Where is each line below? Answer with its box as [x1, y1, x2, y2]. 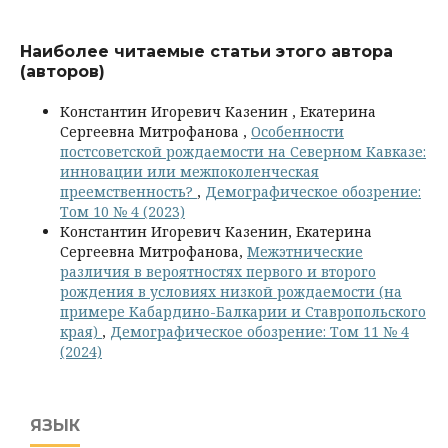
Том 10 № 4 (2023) [60, 201, 185, 221]
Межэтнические [247, 241, 363, 261]
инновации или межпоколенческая [60, 161, 319, 181]
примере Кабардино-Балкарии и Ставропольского [60, 301, 426, 321]
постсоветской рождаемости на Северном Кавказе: [60, 141, 426, 161]
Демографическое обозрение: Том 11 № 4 [110, 321, 409, 341]
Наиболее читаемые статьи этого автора [20, 41, 393, 61]
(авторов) [20, 61, 105, 81]
